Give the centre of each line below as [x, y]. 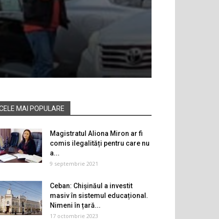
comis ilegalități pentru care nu [100, 143]
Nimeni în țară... [75, 206]
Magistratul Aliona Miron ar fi [96, 134]
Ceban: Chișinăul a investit [91, 186]
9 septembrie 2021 [74, 164]
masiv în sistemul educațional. [99, 196]
